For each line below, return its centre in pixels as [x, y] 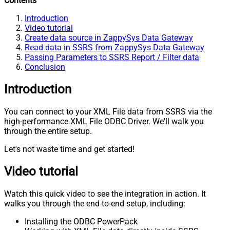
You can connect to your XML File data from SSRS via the [108, 112]
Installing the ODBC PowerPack [81, 221]
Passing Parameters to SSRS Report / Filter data [112, 57]
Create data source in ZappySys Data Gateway [109, 38]
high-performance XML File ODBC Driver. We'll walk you [104, 122]
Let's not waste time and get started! [69, 149]
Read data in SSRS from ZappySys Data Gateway [114, 48]
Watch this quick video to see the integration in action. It [105, 194]
